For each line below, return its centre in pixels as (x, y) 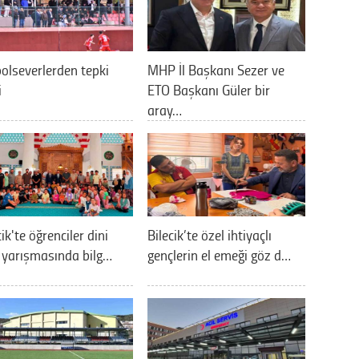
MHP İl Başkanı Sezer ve (216, 69)
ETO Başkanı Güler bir (209, 89)
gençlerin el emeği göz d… (219, 254)
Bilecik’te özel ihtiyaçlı (210, 234)
